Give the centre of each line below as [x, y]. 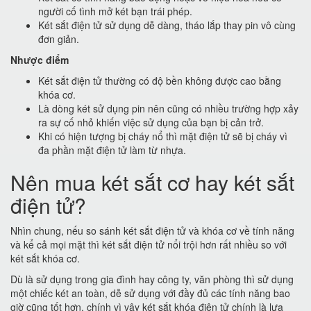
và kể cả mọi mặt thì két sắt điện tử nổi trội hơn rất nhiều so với [149, 244]
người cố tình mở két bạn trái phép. [115, 11]
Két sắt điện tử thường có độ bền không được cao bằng [160, 81]
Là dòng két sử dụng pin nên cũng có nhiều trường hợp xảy [168, 108]
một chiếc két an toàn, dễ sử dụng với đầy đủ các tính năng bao [150, 293]
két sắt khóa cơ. [45, 258]
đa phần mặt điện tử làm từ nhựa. [112, 150]
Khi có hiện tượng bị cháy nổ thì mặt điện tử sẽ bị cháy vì [163, 136]
